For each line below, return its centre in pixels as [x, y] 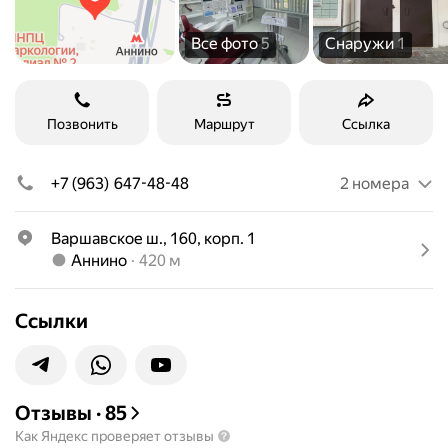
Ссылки [51, 321]
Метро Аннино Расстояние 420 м [171, 259]
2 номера [374, 183]
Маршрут [224, 124]
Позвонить [82, 124]
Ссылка [366, 124]
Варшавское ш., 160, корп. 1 [153, 238]
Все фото [226, 43]
